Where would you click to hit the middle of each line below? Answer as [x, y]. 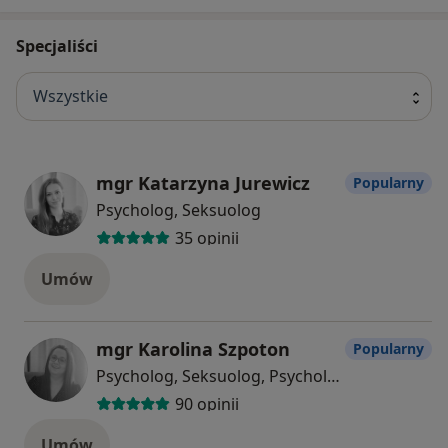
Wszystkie [70, 96]
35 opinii [206, 238]
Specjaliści [57, 45]
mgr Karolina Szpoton [193, 348]
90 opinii [206, 404]
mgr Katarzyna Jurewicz [203, 182]
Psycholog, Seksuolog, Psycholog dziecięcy [333, 375]
